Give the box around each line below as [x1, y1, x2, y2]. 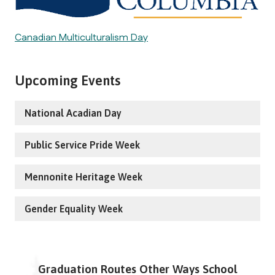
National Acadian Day [25, 107, 122, 118]
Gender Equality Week [25, 203, 123, 214]
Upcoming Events [15, 72, 120, 88]
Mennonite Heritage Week [25, 171, 142, 182]
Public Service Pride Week [25, 139, 140, 150]
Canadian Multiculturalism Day [15, 30, 148, 45]
